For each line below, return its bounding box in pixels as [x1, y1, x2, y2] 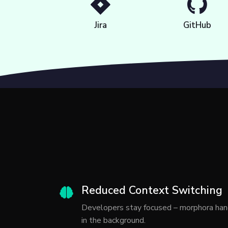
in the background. [81, 215, 146, 226]
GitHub [183, 19, 211, 32]
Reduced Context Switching [81, 183, 222, 198]
